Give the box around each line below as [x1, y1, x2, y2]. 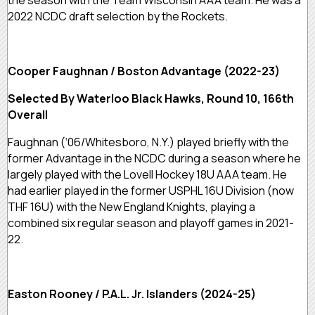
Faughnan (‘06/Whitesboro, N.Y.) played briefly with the [8, 134, 289, 150]
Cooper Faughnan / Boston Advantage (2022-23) [8, 63, 282, 79]
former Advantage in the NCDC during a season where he [8, 150, 301, 167]
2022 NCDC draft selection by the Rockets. [8, 8, 230, 25]
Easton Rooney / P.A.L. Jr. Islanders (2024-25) [8, 286, 258, 302]
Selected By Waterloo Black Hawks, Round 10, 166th [8, 91, 294, 107]
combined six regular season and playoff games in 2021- [8, 215, 294, 231]
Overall [8, 107, 50, 123]
